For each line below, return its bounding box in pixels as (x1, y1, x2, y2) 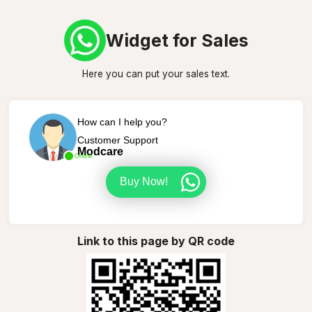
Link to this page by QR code (77, 233, 235, 248)
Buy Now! (120, 175, 168, 187)
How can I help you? (77, 116, 167, 127)
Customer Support (77, 134, 158, 146)
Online (74, 152, 93, 159)
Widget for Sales (105, 30, 249, 51)
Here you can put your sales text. (82, 68, 230, 79)
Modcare (77, 145, 123, 157)
